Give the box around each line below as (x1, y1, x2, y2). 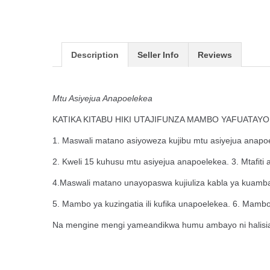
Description (71, 50, 119, 60)
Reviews (198, 50, 232, 60)
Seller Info (137, 50, 179, 60)
